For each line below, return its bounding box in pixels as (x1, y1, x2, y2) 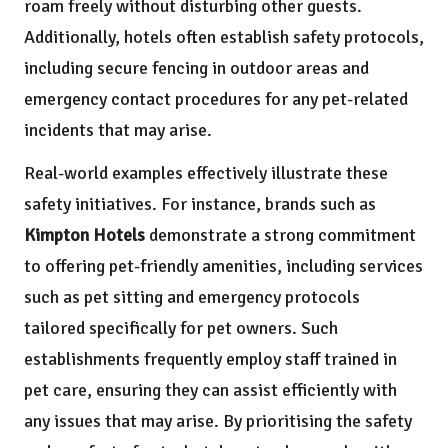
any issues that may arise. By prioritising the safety (24, 409, 412, 432)
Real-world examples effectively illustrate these (24, 161, 388, 184)
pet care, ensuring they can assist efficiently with (24, 378, 397, 401)
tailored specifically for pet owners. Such (24, 316, 338, 339)
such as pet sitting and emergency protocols (24, 285, 360, 308)
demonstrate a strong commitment (145, 223, 416, 246)
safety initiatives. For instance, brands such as (24, 192, 376, 215)
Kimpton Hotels (24, 223, 145, 246)
